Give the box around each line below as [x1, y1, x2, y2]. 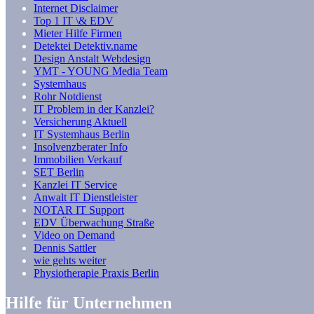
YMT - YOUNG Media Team [34, 65, 168, 78]
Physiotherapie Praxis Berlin [34, 267, 159, 280]
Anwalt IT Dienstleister [34, 191, 137, 204]
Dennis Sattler [34, 242, 96, 254]
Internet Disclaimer [34, 2, 118, 15]
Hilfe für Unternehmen [6, 294, 172, 313]
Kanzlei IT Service [34, 179, 117, 191]
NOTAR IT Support [34, 204, 124, 217]
